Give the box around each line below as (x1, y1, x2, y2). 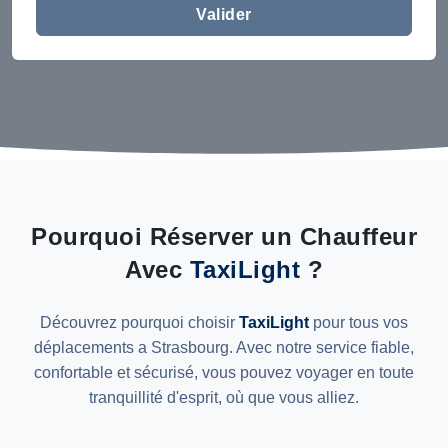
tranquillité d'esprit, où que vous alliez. (89, 389, 359, 406)
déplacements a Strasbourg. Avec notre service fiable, (34, 339, 414, 356)
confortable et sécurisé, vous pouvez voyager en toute (34, 364, 414, 381)
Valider (196, 6, 252, 23)
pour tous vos (309, 314, 408, 331)
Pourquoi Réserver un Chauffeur (31, 223, 417, 250)
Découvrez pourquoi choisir (40, 314, 239, 331)
